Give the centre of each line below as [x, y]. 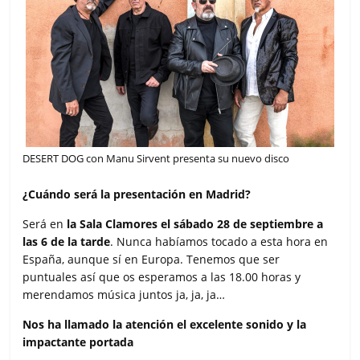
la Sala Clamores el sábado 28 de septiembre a [195, 224]
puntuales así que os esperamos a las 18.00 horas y [162, 277]
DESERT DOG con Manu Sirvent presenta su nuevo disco [156, 159]
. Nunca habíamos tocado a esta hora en [219, 242]
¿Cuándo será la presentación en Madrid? [137, 194]
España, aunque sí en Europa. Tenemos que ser [151, 260]
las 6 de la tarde [67, 242]
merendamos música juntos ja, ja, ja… [124, 295]
